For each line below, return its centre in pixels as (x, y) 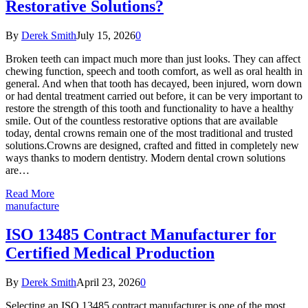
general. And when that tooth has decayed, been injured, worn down (154, 83)
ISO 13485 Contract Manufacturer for (141, 235)
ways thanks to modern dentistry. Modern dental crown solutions (145, 157)
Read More (30, 193)
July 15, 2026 (106, 35)
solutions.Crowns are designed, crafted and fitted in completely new (152, 145)
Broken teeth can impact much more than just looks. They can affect (153, 58)
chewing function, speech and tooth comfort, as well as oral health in (154, 71)
